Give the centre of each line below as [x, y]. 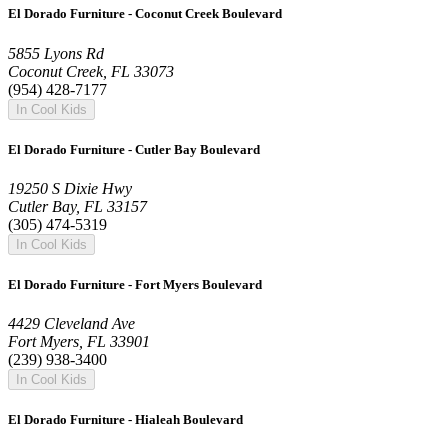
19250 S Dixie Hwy [70, 188]
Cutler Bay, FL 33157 [77, 206]
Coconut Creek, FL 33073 [91, 71]
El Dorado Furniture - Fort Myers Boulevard [135, 285]
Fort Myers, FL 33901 [79, 342]
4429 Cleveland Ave [71, 324]
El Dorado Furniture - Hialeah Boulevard [125, 420]
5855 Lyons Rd [56, 53]
